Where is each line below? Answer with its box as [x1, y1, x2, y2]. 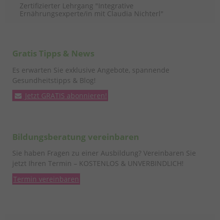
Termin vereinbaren [13, 174, 79, 184]
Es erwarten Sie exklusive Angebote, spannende [12, 65, 169, 75]
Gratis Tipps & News [12, 48, 94, 59]
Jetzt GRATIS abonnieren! [23, 91, 107, 101]
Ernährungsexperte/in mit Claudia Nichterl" [20, 8, 164, 18]
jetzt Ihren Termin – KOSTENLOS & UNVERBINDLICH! [12, 159, 184, 168]
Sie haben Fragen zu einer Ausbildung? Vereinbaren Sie [12, 148, 196, 158]
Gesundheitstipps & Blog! [12, 75, 96, 85]
